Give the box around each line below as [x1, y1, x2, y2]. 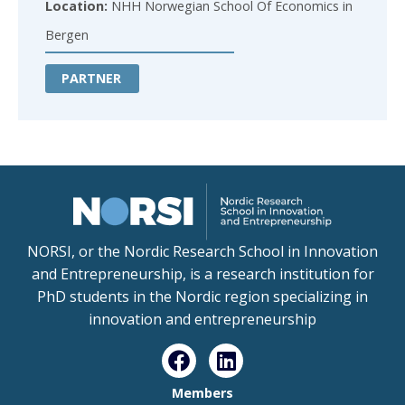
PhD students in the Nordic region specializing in [37, 286, 368, 306]
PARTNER [61, 70, 121, 88]
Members [172, 384, 233, 402]
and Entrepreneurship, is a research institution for [31, 263, 374, 284]
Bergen [45, 26, 89, 44]
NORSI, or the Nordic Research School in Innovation [27, 240, 378, 261]
